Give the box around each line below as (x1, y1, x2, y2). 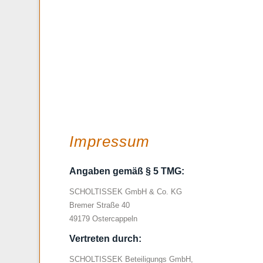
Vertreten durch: (69, 234, 141, 244)
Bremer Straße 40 (69, 201, 130, 210)
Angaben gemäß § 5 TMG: (69, 166, 184, 177)
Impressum (69, 133, 150, 151)
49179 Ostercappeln (69, 214, 137, 224)
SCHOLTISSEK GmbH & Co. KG (69, 187, 182, 197)
